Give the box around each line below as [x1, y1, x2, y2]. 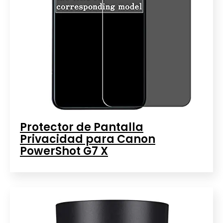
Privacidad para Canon [20, 131, 155, 147]
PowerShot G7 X [20, 143, 108, 159]
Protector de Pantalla [20, 119, 143, 135]
